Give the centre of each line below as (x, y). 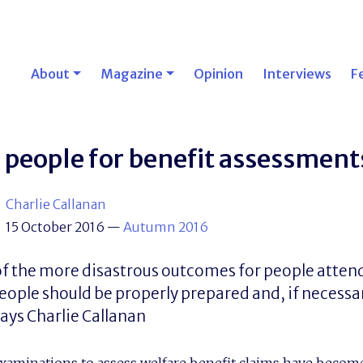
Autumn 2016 (166, 227)
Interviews (297, 74)
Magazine (131, 74)
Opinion (218, 74)
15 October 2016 (55, 227)
